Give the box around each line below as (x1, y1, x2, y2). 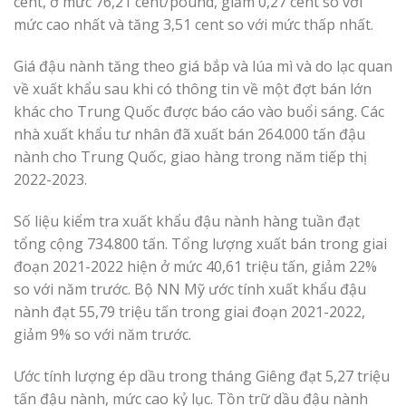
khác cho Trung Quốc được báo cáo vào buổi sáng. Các (14, 101, 384, 122)
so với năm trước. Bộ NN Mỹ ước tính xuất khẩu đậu (14, 278, 366, 299)
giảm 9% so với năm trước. (14, 324, 191, 344)
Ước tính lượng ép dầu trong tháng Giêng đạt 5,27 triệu (14, 365, 390, 386)
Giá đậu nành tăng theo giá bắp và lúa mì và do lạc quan (14, 56, 392, 77)
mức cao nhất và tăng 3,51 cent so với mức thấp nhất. (14, 14, 373, 35)
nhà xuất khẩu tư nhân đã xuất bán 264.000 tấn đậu (14, 124, 365, 145)
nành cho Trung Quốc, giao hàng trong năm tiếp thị (14, 147, 367, 168)
